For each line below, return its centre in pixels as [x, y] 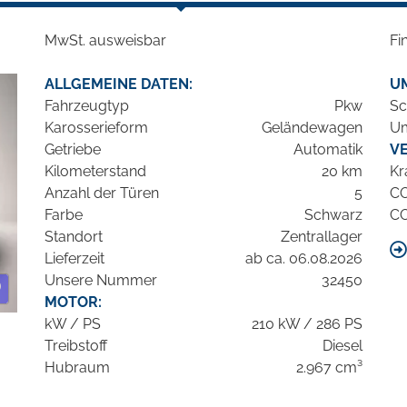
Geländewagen [312, 128]
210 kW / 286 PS [307, 324]
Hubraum [77, 368]
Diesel [342, 346]
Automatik [328, 150]
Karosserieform [96, 128]
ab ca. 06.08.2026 [304, 259]
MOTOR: [73, 303]
